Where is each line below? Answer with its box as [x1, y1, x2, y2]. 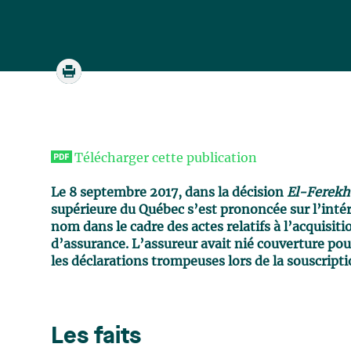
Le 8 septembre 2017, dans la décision [51, 186, 288, 199]
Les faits [51, 325, 142, 349]
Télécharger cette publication [74, 152, 258, 165]
